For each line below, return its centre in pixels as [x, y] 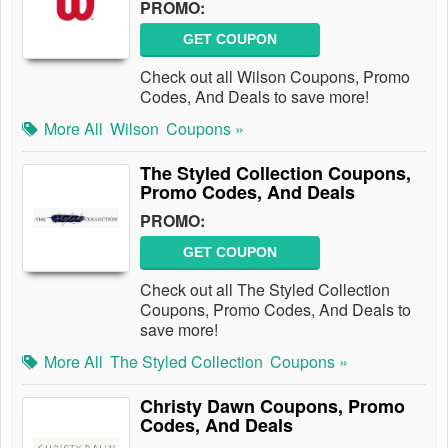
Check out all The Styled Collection [265, 289]
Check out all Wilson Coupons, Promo [275, 76]
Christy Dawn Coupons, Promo [272, 406]
